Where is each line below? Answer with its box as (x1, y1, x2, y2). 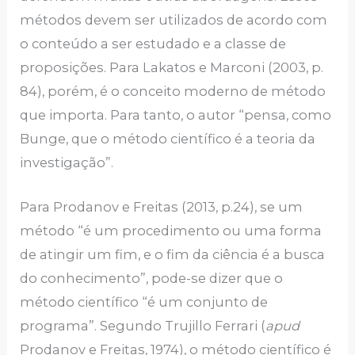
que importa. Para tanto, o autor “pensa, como (20, 107, 332, 124)
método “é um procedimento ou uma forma (20, 223, 323, 239)
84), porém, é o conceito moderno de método (20, 83, 326, 100)
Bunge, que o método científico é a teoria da (20, 131, 316, 147)
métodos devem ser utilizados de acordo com (20, 12, 328, 29)
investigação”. (20, 155, 114, 171)
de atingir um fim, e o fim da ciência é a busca (20, 246, 326, 263)
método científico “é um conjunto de (20, 294, 269, 311)
